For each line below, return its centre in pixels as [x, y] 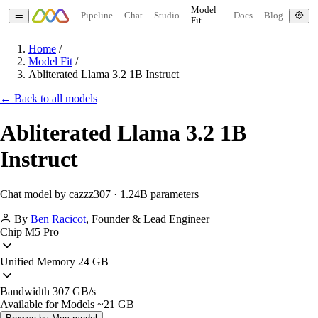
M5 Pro [40, 231]
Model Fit [50, 61]
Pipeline [97, 15]
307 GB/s [73, 291]
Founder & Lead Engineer [150, 219]
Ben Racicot [58, 219]
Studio [166, 15]
